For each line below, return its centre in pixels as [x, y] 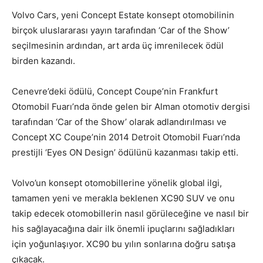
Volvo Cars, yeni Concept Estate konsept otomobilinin [123, 15]
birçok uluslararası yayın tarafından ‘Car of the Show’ [121, 30]
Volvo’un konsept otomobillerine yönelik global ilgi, [117, 183]
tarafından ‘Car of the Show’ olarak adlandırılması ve [119, 122]
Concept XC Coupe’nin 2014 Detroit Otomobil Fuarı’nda [126, 137]
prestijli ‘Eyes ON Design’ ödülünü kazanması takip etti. [125, 152]
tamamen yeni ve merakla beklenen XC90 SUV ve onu [123, 198]
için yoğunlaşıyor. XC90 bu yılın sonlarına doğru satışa [124, 244]
